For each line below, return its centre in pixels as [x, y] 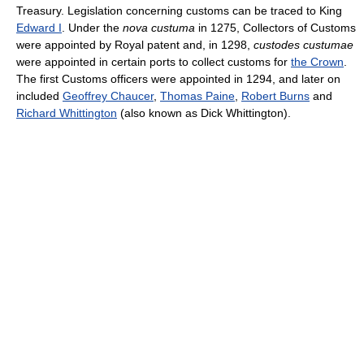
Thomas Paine [197, 96]
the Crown [317, 62]
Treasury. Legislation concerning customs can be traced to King [179, 11]
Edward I [39, 28]
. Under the [92, 28]
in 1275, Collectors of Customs [275, 28]
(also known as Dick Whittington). [204, 113]
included [39, 96]
